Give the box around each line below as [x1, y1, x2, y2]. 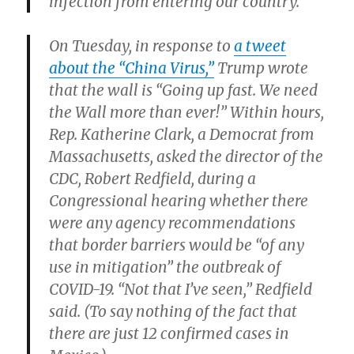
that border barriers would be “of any [49, 235, 305, 255]
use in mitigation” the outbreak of [49, 258, 282, 277]
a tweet [234, 36, 287, 56]
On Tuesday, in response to [49, 36, 235, 56]
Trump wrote [214, 58, 309, 78]
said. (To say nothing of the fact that [49, 302, 298, 322]
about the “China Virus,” [49, 58, 215, 78]
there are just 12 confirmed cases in [49, 324, 290, 344]
